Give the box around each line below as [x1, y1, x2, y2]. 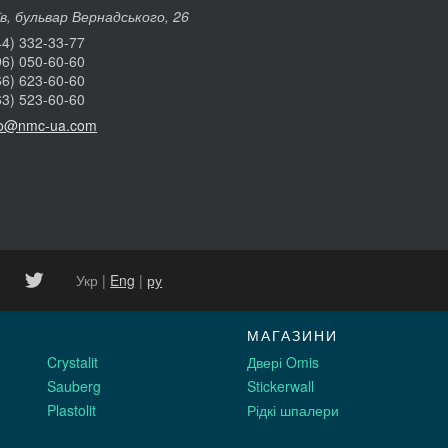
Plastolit [46, 400, 96, 421]
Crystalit [46, 352, 98, 373]
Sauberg [46, 376, 101, 397]
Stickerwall [247, 376, 315, 397]
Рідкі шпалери [247, 400, 340, 421]
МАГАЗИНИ [247, 324, 339, 345]
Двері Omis [247, 352, 320, 373]
